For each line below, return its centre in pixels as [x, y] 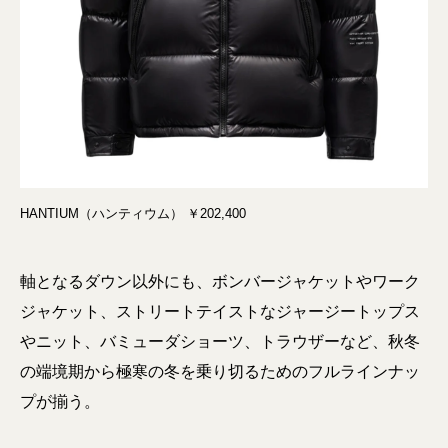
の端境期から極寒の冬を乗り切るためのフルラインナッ [220, 371]
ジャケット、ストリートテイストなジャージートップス [220, 311]
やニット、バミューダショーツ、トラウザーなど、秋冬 [220, 341]
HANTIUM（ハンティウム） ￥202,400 [133, 213]
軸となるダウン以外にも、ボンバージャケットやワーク [220, 281]
